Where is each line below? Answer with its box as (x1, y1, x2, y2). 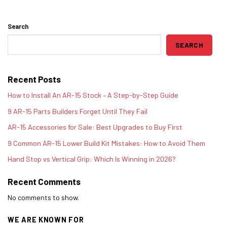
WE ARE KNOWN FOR (8, 215, 84, 224)
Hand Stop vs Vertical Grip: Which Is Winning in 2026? (8, 155, 176, 164)
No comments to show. (8, 193, 79, 202)
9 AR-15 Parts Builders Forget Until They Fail (8, 106, 147, 116)
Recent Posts (8, 74, 61, 85)
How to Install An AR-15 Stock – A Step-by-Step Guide (8, 90, 178, 99)
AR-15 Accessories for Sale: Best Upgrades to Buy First (8, 123, 182, 132)
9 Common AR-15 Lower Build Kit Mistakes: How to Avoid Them (8, 138, 205, 147)
